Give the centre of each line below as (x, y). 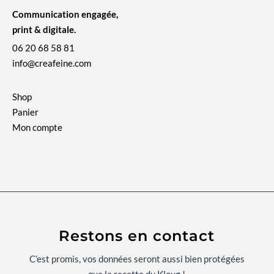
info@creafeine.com (52, 63)
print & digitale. (44, 30)
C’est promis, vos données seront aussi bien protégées (137, 259)
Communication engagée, (65, 14)
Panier (25, 112)
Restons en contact (137, 236)
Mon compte (37, 128)
